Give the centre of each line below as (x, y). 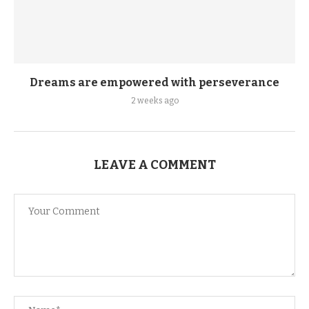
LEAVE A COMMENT (154, 165)
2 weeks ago (154, 101)
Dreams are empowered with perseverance (154, 82)
